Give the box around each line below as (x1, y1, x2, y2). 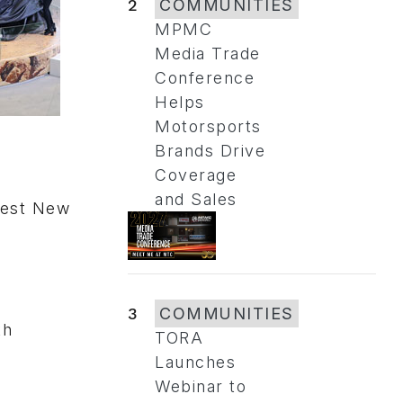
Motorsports (155, 116, 262, 136)
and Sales (155, 189, 237, 209)
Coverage (155, 165, 237, 184)
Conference (155, 67, 255, 87)
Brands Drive (155, 140, 265, 160)
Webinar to (155, 377, 246, 397)
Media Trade (155, 43, 261, 63)
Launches (155, 353, 236, 372)
